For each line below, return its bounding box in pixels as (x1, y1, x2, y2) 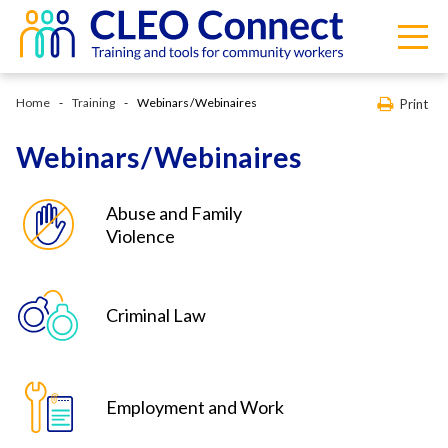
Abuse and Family (106, 201, 242, 224)
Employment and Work (106, 396, 284, 418)
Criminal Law (106, 304, 206, 326)
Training (72, 95, 115, 110)
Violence (106, 224, 175, 247)
